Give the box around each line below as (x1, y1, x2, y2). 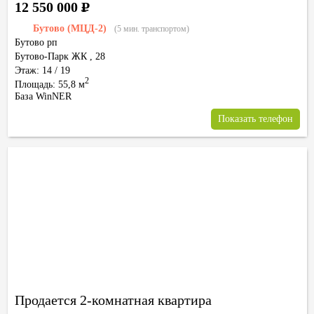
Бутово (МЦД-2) (33, 23, 107, 34)
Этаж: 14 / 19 (15, 65, 70, 76)
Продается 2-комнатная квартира (15, 292, 212, 308)
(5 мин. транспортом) (114, 24, 189, 34)
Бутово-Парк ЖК (15, 51, 87, 62)
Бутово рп (15, 37, 57, 48)
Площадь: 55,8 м (15, 79, 85, 90)
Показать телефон (218, 114, 293, 124)
